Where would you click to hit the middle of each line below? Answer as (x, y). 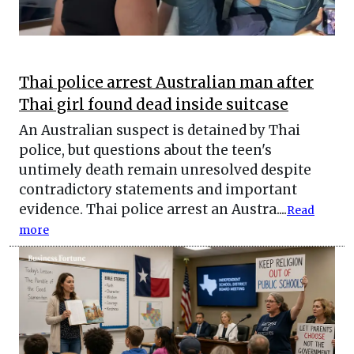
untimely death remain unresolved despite (165, 170)
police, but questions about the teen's (145, 151)
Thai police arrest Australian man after (166, 83)
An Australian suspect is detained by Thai (160, 131)
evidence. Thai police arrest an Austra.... (153, 210)
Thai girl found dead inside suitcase (154, 105)
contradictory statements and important (158, 190)
